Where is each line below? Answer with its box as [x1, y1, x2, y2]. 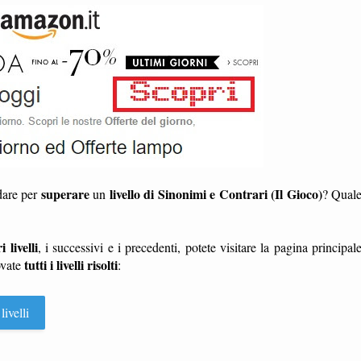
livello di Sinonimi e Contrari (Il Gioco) [109, 185, 322, 204]
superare [40, 185, 89, 204]
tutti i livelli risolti [24, 255, 118, 275]
